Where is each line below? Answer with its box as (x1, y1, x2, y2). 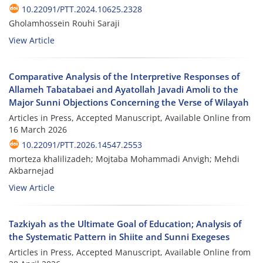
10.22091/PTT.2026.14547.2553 (22, 139, 142, 150)
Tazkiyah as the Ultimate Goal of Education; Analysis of (9, 217, 241, 230)
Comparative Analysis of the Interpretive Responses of (9, 70, 240, 82)
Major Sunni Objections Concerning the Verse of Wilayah (9, 96, 249, 108)
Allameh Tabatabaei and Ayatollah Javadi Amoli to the (9, 83, 238, 95)
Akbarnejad (9, 164, 54, 176)
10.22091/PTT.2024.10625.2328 (22, 3, 142, 15)
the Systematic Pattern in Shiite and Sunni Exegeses (9, 230, 230, 242)
